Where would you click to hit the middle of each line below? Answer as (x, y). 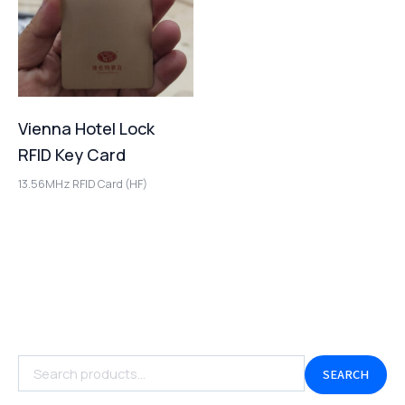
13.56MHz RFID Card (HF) (83, 184)
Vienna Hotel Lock (86, 129)
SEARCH (346, 374)
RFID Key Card (72, 155)
